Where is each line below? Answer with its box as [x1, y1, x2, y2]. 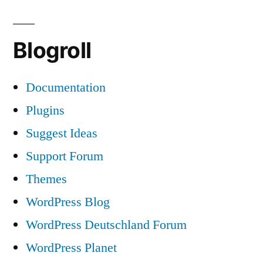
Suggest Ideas [26, 125, 97, 142]
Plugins [26, 102, 65, 119]
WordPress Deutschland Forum [26, 217, 187, 234]
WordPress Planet [26, 240, 117, 257]
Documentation [26, 79, 106, 96]
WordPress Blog [26, 194, 110, 211]
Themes [26, 171, 67, 188]
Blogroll [13, 37, 92, 64]
